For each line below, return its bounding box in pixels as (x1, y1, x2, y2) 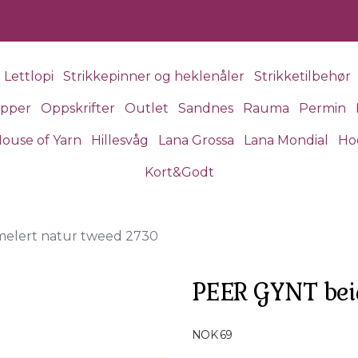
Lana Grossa (158, 133, 234, 148)
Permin (298, 101, 346, 116)
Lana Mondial (244, 133, 328, 148)
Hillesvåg (91, 133, 149, 148)
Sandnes (177, 101, 233, 116)
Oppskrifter (40, 101, 115, 116)
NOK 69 (192, 328, 233, 342)
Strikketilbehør (253, 69, 351, 84)
